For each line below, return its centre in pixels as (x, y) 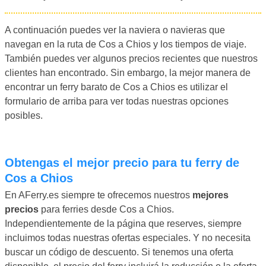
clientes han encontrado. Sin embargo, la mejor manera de (128, 72)
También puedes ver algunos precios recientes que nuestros (131, 58)
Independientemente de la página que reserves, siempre (123, 223)
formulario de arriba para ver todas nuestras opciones (117, 101)
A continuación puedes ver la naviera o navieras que (115, 30)
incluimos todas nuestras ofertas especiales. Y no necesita (128, 237)
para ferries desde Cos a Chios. (106, 209)
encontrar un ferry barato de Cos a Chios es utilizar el (116, 87)
